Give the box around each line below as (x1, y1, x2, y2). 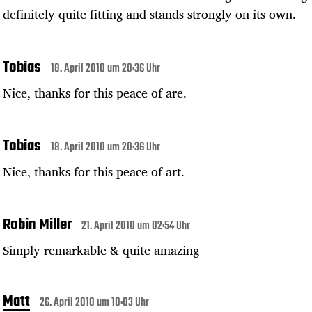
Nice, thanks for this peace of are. (3, 81, 187, 103)
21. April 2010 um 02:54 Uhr (81, 217, 190, 235)
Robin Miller (3, 212, 72, 237)
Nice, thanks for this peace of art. (3, 160, 185, 182)
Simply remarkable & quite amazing (3, 239, 199, 260)
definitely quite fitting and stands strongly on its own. (3, 3, 296, 24)
